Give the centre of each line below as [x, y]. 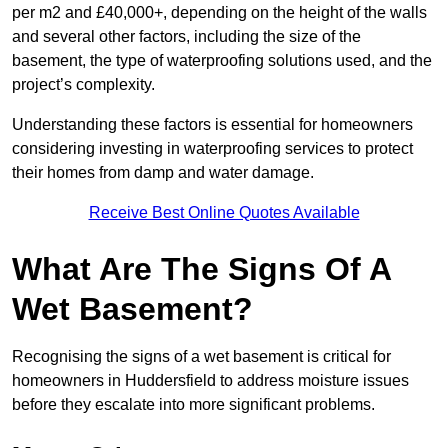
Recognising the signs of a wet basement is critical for [201, 357]
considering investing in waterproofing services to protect [212, 149]
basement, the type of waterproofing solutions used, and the [222, 61]
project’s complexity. [85, 85]
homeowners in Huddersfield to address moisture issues [210, 381]
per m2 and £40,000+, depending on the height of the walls [219, 13]
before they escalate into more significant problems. [193, 405]
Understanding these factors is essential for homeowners [212, 125]
